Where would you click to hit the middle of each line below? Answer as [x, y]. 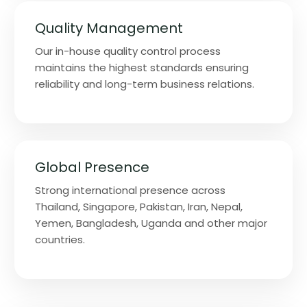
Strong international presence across [130, 190]
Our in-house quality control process [128, 51]
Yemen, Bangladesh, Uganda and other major [151, 223]
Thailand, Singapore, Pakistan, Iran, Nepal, [139, 206]
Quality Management [109, 28]
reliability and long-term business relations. [145, 84]
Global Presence [92, 167]
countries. [60, 239]
